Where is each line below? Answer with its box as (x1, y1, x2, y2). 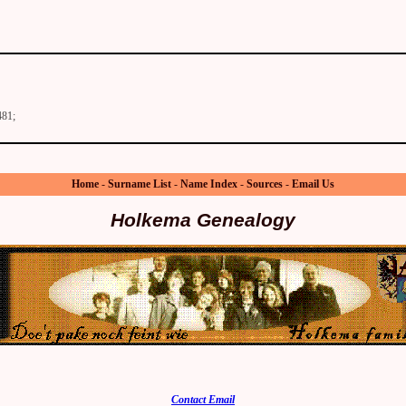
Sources (246, 178, 283, 191)
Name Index (180, 178, 237, 191)
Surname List (108, 178, 171, 191)
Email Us (292, 178, 334, 191)
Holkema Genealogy (111, 208, 295, 231)
